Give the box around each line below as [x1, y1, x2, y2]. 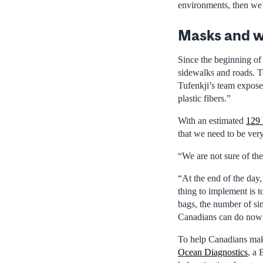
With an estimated [178, 115, 246, 126]
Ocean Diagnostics [178, 247, 248, 257]
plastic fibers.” [178, 93, 231, 103]
